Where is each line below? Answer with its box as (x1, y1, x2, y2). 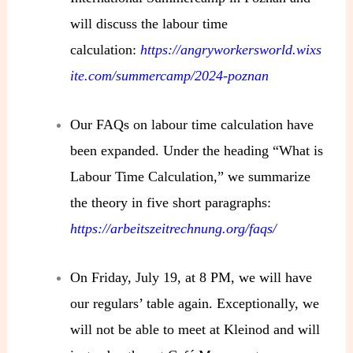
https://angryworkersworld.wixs (140, 42, 322, 58)
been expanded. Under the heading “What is (70, 143, 324, 159)
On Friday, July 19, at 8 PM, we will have (70, 269, 313, 285)
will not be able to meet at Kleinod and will (70, 321, 321, 337)
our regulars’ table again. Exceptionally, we (70, 295, 320, 311)
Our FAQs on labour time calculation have (70, 117, 314, 133)
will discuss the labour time (70, 16, 229, 32)
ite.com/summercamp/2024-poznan (70, 68, 269, 84)
